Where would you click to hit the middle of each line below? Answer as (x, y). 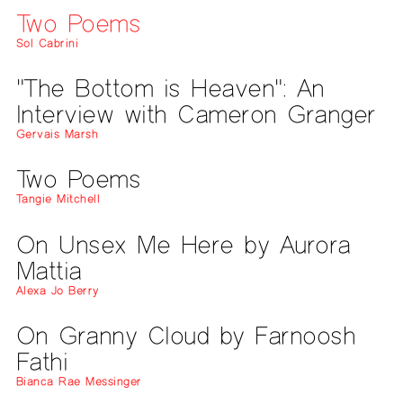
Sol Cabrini (47, 43)
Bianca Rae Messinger (79, 382)
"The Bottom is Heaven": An (170, 88)
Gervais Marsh (57, 134)
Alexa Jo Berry (58, 290)
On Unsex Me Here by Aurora (183, 244)
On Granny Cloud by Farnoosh (186, 336)
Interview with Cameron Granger (196, 114)
